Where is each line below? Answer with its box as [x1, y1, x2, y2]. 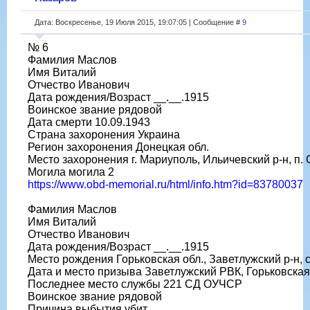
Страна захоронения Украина [28, 128, 180, 140]
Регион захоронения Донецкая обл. [28, 140, 209, 153]
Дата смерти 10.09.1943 [28, 116, 150, 128]
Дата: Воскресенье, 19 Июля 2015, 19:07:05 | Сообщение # [35, 17, 242, 26]
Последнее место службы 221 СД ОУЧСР [28, 277, 242, 290]
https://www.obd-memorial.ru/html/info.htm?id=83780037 [28, 178, 303, 190]
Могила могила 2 [28, 165, 114, 178]
